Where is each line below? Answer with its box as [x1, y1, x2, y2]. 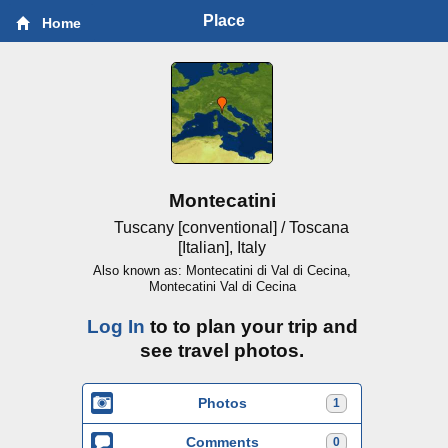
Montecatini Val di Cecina [148, 279, 296, 294]
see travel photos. [140, 340, 304, 361]
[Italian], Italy [178, 239, 266, 256]
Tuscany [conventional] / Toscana [110, 219, 349, 236]
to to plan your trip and [144, 316, 358, 337]
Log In [86, 316, 145, 337]
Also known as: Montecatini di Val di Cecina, [93, 263, 351, 278]
